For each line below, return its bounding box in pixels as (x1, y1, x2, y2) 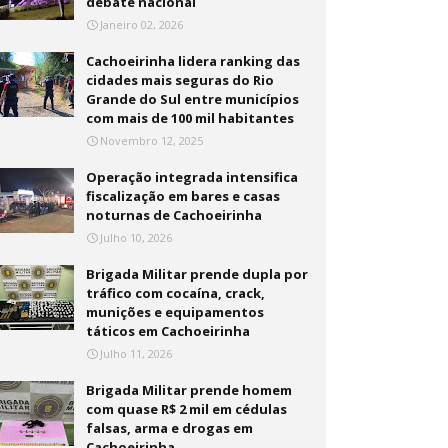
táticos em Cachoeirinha (86, 322, 251, 340)
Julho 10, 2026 (100, 230, 173, 245)
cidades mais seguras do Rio (86, 71, 275, 89)
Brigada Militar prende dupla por (86, 265, 309, 283)
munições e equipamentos (86, 303, 265, 321)
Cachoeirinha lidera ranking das (86, 52, 301, 70)
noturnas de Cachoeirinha (86, 206, 263, 224)
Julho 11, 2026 (100, 346, 173, 361)
